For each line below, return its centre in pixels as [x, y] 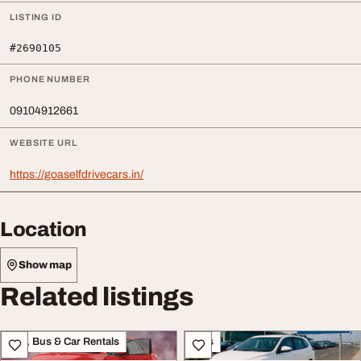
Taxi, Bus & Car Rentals [63, 342]
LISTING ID [36, 17]
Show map [45, 265]
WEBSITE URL [44, 143]
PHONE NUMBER [50, 79]
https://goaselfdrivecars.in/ [77, 174]
